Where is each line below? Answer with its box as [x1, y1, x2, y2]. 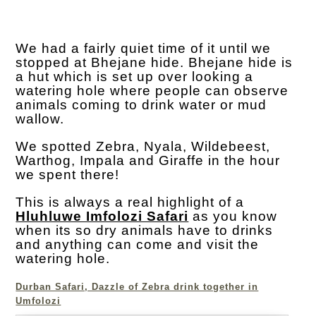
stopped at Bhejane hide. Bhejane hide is [16, 55, 293, 71]
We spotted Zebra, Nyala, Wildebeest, [16, 139, 271, 154]
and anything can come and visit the [16, 237, 260, 253]
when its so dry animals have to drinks [16, 223, 274, 238]
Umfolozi [16, 296, 61, 307]
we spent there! [16, 167, 120, 183]
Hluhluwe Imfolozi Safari [16, 209, 189, 224]
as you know [188, 209, 278, 224]
